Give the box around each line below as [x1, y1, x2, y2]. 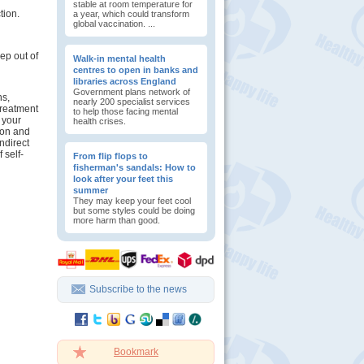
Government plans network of [73, 87, 190, 97]
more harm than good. [73, 215, 160, 225]
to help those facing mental [73, 106, 178, 116]
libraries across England [73, 76, 176, 86]
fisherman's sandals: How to [73, 162, 196, 172]
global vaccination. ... [73, 19, 155, 28]
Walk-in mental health [73, 54, 166, 63]
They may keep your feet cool [73, 196, 191, 206]
